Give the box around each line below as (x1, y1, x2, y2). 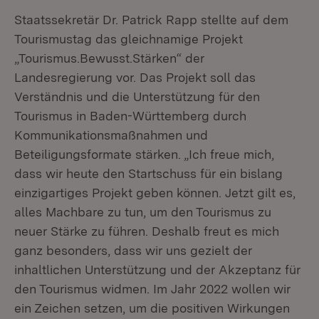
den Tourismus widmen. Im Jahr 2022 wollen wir (14, 281, 291, 296)
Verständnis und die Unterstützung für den (14, 89, 260, 104)
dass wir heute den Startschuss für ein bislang (14, 166, 283, 181)
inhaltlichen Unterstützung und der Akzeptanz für (14, 262, 300, 277)
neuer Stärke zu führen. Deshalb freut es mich (14, 224, 279, 239)
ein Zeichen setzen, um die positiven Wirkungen (14, 300, 290, 315)
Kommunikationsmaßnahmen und (14, 127, 208, 142)
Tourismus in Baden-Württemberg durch (14, 108, 246, 123)
